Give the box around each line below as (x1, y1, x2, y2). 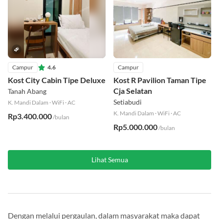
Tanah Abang (8, 87, 46, 96)
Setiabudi (113, 98, 142, 107)
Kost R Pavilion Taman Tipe (113, 75, 206, 85)
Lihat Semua (91, 155, 128, 164)
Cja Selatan (113, 86, 152, 96)
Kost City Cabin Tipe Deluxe (8, 75, 106, 85)
